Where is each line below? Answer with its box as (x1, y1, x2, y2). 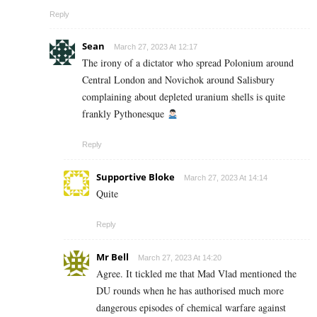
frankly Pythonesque (82, 107, 167, 121)
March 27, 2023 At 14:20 (138, 253, 221, 263)
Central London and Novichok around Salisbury (82, 73, 275, 87)
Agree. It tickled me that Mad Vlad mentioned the (96, 267, 296, 281)
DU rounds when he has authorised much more (96, 284, 284, 298)
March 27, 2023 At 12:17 (114, 42, 197, 52)
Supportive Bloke (96, 171, 175, 184)
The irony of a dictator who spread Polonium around (82, 56, 294, 70)
